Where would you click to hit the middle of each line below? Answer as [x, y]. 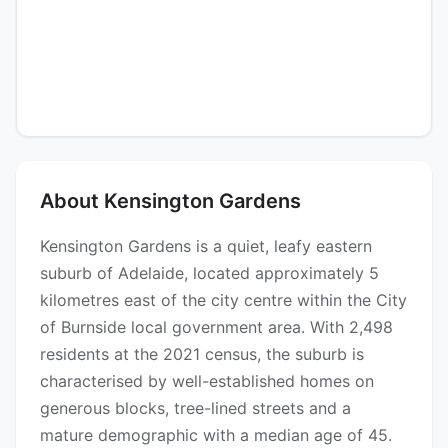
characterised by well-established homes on [207, 381]
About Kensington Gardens [170, 201]
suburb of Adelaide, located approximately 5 [209, 273]
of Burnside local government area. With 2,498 [216, 327]
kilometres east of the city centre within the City [223, 300]
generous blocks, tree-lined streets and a [195, 408]
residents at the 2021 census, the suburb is [202, 354]
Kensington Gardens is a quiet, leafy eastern [206, 246]
